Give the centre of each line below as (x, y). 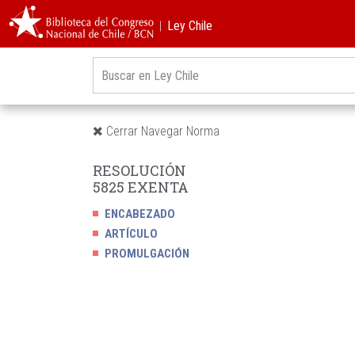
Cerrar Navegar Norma (161, 131)
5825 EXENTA (141, 187)
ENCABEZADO (140, 214)
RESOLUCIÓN (139, 170)
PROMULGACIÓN (147, 254)
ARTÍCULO (131, 234)
